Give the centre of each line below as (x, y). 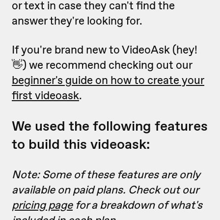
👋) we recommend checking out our (102, 65)
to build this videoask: (81, 144)
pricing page (42, 205)
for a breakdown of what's (137, 205)
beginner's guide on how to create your (108, 80)
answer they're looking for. (77, 21)
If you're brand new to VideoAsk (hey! (105, 50)
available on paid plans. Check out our (105, 190)
